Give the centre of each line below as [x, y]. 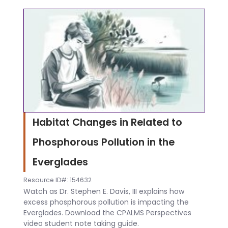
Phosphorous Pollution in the [103, 142]
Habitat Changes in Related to [107, 122]
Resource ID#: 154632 [57, 180]
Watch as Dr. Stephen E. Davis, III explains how [104, 192]
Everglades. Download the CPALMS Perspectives [107, 213]
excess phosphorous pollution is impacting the [106, 202]
